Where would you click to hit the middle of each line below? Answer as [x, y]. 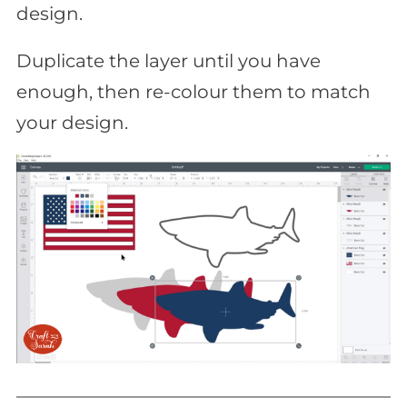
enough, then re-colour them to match [194, 91]
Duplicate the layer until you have [169, 60]
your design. [72, 122]
